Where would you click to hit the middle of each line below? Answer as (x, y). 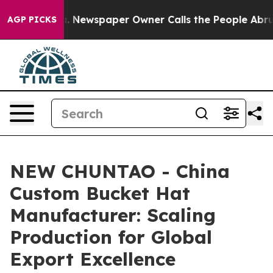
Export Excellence (93, 259)
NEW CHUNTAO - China (120, 171)
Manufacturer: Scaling (113, 215)
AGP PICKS (32, 19)
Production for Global (111, 237)
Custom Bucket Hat (100, 193)
